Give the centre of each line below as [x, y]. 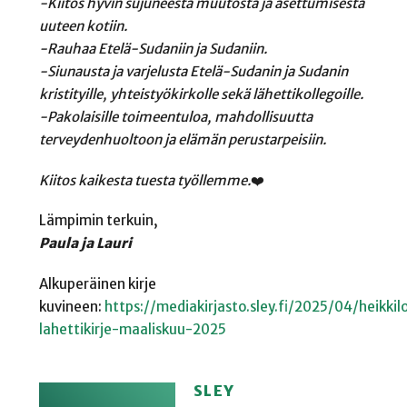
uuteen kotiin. [83, 26]
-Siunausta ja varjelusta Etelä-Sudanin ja [168, 72]
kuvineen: [71, 307]
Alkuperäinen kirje [97, 284]
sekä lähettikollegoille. [292, 94]
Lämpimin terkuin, [98, 221]
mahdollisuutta [263, 117]
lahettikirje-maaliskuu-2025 [132, 330]
